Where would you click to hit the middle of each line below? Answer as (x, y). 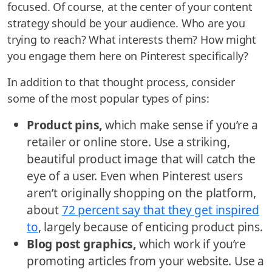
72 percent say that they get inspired (160, 210)
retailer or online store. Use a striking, (128, 142)
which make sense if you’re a (180, 125)
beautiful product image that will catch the (141, 159)
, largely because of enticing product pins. (150, 227)
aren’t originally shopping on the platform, (141, 193)
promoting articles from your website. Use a (145, 261)
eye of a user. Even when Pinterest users (135, 176)
